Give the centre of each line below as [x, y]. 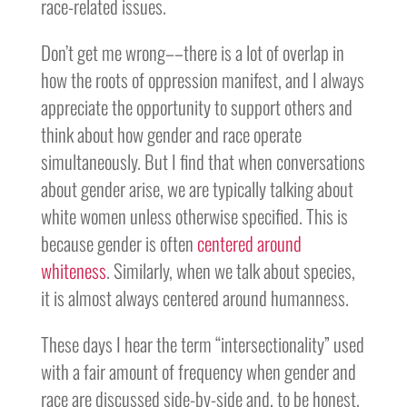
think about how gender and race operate [171, 134]
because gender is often [119, 243]
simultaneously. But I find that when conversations [203, 161]
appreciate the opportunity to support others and [196, 107]
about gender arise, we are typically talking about [197, 189]
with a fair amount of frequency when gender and [198, 371]
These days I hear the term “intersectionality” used [202, 344]
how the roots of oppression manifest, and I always [202, 79]
